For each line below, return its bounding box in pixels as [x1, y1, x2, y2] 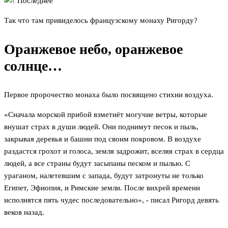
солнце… [4, 58, 62, 74]
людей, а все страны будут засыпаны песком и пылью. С [4, 159, 190, 168]
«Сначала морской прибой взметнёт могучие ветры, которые [4, 110, 207, 119]
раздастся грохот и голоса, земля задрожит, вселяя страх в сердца [4, 147, 224, 156]
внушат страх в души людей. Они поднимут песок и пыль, [4, 123, 198, 131]
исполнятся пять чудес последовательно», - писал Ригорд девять [4, 196, 219, 205]
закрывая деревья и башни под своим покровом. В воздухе [4, 135, 201, 144]
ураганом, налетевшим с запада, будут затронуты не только [4, 172, 204, 180]
